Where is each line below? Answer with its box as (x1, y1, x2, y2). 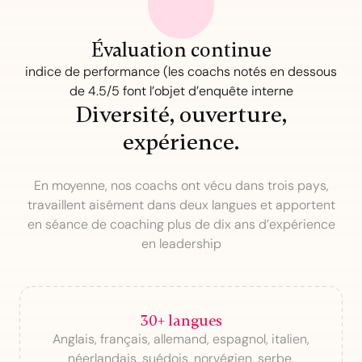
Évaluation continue (90, 38, 271, 62)
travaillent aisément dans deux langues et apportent (27, 196, 335, 213)
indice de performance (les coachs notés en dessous (25, 63, 337, 80)
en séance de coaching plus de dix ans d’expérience (27, 216, 335, 233)
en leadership (141, 235, 221, 252)
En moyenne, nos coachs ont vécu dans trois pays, (33, 177, 329, 194)
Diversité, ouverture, (75, 100, 287, 128)
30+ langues (140, 312, 222, 330)
